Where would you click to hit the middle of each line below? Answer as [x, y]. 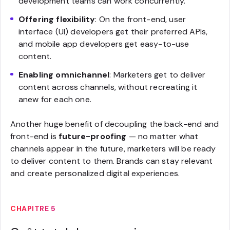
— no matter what [162, 136]
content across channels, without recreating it [108, 87]
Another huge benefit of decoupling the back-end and [115, 124]
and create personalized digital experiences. [95, 173]
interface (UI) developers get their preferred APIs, [113, 31]
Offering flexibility [57, 19]
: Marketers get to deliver [158, 74]
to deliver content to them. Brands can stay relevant [112, 161]
